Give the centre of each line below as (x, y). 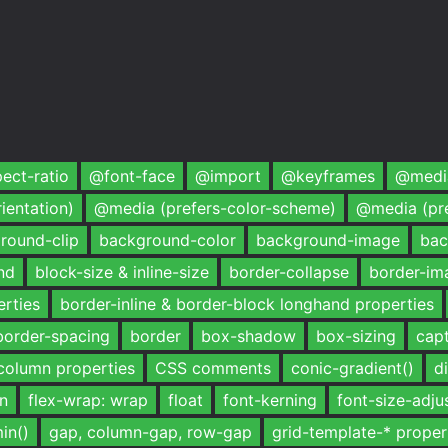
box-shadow (248, 336)
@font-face (132, 176)
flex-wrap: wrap (88, 400)
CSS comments (213, 368)
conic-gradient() (352, 368)
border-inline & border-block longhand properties (247, 304)
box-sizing (356, 336)
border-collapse (289, 272)
